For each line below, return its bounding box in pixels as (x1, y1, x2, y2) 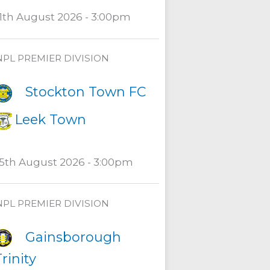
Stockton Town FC (25, 84, 146, 101)
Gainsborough (25, 229, 121, 246)
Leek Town (14, 111, 86, 128)
